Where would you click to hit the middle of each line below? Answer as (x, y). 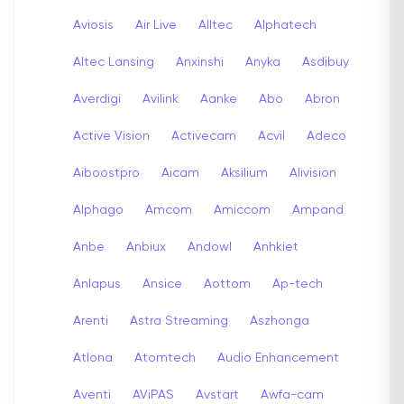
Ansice (162, 284)
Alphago (98, 210)
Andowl (210, 247)
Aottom (227, 284)
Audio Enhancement (278, 358)
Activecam (204, 136)
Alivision (313, 173)
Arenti (91, 321)
